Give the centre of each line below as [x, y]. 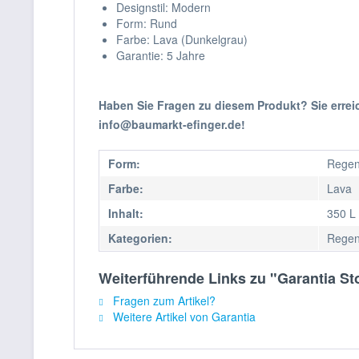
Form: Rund [147, 23]
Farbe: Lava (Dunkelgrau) [182, 39]
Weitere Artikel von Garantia [183, 317]
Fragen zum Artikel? [163, 301]
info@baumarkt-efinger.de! [172, 124]
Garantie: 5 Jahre [161, 55]
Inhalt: [126, 213]
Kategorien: [140, 238]
